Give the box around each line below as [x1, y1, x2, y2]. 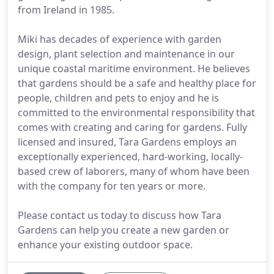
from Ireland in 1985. [18, 3, 114, 17]
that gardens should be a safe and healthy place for [18, 76, 256, 90]
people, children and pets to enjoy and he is [18, 91, 219, 105]
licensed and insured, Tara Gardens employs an [18, 135, 237, 149]
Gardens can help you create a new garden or [18, 223, 229, 237]
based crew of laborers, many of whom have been [18, 165, 250, 178]
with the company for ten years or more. [18, 179, 206, 193]
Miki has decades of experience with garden [18, 32, 221, 46]
